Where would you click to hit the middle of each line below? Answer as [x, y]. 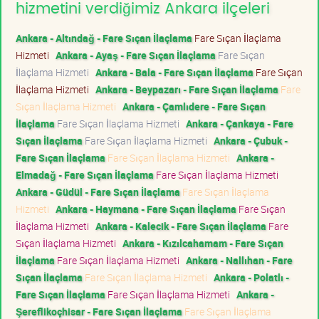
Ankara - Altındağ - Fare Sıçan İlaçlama [104, 38]
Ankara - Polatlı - [251, 277]
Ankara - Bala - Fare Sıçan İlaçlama [174, 72]
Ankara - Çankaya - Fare [240, 123]
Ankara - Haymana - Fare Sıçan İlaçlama [146, 209]
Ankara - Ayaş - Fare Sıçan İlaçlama [136, 55]
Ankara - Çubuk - [251, 140]
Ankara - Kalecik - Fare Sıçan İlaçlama [181, 226]
